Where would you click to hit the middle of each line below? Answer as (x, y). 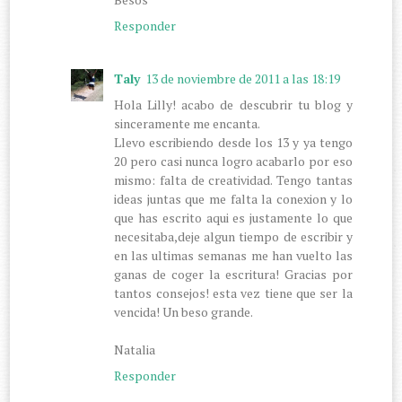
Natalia (135, 349)
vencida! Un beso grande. (184, 311)
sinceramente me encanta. (188, 123)
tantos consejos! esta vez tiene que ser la (233, 293)
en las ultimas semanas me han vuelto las (233, 255)
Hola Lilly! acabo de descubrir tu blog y (233, 104)
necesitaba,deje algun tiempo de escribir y (233, 236)
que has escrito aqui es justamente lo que (233, 217)
